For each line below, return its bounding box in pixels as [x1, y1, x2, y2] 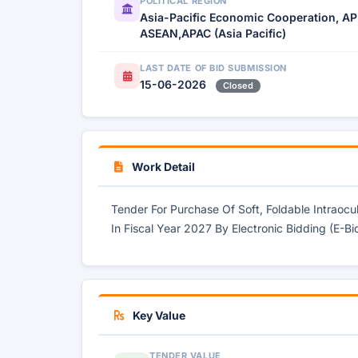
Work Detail [129, 160, 195, 173]
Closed [223, 80, 253, 91]
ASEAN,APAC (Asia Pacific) [140, 26, 286, 40]
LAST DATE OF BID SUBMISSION [140, 62, 287, 74]
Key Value [130, 308, 185, 322]
